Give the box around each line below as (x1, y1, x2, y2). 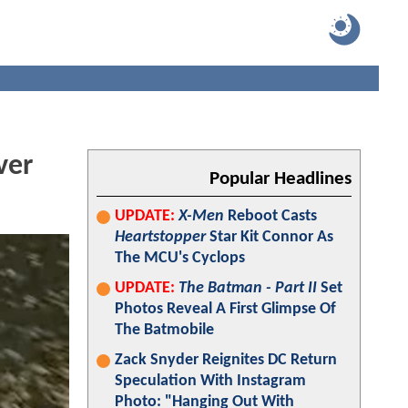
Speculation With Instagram (115, 372, 306, 390)
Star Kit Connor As (206, 229, 333, 246)
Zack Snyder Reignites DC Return (115, 352, 337, 369)
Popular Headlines (209, 169, 352, 189)
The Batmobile (115, 321, 214, 339)
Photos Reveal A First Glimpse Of (115, 301, 336, 318)
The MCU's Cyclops (115, 250, 245, 267)
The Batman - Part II (178, 280, 317, 297)
